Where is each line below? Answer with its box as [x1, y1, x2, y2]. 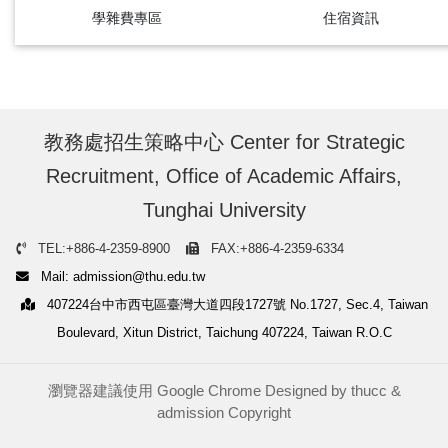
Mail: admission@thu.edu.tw [37, 268, 205, 284]
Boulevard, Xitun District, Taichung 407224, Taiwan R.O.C [56, 324, 392, 340]
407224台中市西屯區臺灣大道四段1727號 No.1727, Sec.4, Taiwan [42, 296, 428, 312]
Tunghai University [142, 198, 306, 221]
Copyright [224, 403, 291, 421]
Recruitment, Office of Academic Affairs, [46, 164, 402, 187]
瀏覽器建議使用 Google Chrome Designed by [47, 381, 351, 399]
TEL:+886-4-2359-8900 [34, 240, 170, 256]
